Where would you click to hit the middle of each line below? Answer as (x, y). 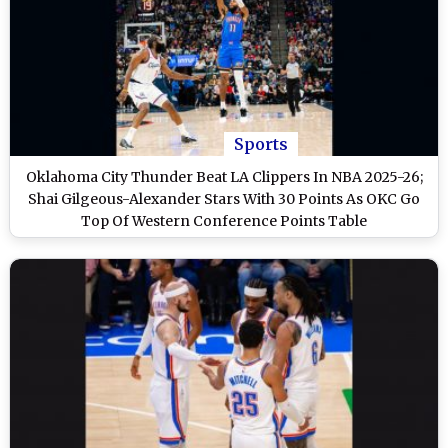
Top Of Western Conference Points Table (224, 221)
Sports (261, 144)
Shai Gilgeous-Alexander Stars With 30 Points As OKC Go (224, 199)
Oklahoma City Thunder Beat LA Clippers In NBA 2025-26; (224, 177)
